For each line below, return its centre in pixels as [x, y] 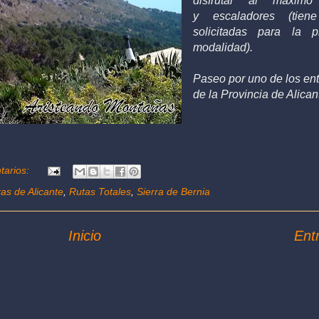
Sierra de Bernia [173, 191]
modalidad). [223, 48]
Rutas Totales [100, 191]
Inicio [85, 235]
